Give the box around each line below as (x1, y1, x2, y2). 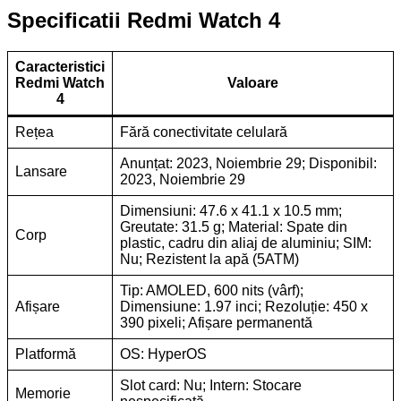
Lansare (15, 163, 67, 179)
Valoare (227, 74, 278, 90)
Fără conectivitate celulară (120, 124, 287, 140)
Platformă (15, 346, 76, 362)
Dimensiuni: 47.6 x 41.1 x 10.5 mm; (120, 202, 342, 218)
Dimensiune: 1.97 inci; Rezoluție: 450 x (120, 298, 368, 314)
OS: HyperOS (120, 346, 207, 362)
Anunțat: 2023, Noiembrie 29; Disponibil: (120, 155, 377, 171)
